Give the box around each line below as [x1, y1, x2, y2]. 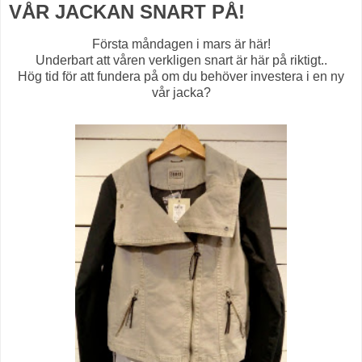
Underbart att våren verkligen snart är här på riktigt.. [35, 53, 327, 68]
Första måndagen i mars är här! [91, 37, 271, 52]
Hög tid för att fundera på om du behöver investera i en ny [18, 69, 344, 84]
